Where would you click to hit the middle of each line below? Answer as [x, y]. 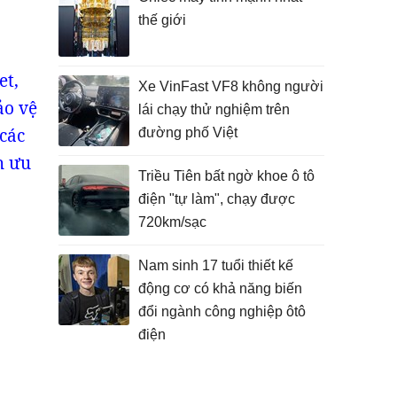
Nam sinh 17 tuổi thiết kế [216, 265]
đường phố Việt [188, 132]
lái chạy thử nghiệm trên [214, 109]
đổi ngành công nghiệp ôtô [222, 311]
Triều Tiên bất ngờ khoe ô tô [226, 176]
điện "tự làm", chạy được [217, 199]
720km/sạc [172, 222]
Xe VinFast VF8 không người [231, 86]
